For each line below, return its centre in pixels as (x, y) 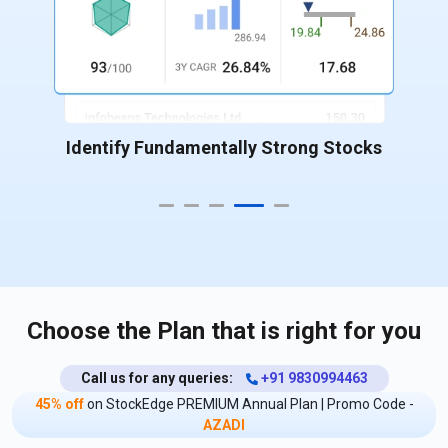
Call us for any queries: (158, 377)
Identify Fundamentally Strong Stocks (224, 147)
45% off (59, 403)
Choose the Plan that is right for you (224, 330)
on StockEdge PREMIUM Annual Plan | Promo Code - (248, 403)
